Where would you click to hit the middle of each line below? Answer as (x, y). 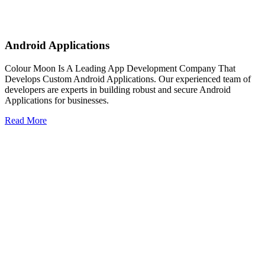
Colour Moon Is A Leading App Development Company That (120, 69)
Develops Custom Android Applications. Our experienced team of (128, 79)
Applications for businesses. (57, 101)
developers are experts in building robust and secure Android (118, 90)
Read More (26, 121)
